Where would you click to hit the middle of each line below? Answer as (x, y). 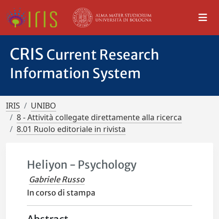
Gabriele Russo (57, 179)
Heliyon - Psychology (82, 165)
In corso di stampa (61, 193)
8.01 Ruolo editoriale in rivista (71, 129)
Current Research (103, 55)
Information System (75, 73)
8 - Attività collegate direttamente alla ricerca (99, 117)
